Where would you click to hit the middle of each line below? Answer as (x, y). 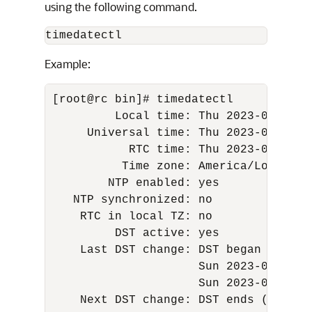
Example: (68, 64)
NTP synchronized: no (136, 200)
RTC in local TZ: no (136, 217)
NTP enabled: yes (139, 183)
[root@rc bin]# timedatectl (146, 100)
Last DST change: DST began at (171, 250)
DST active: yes (139, 233)
